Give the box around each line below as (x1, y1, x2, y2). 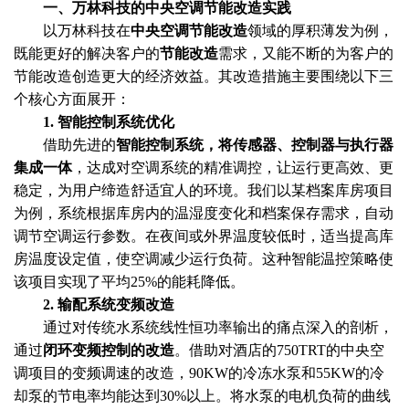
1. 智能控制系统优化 (43, 114, 174, 130)
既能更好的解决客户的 (14, 46, 160, 61)
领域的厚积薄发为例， (247, 23, 393, 38)
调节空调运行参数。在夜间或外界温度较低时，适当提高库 (14, 228, 393, 244)
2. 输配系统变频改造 (43, 297, 174, 312)
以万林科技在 (43, 23, 131, 38)
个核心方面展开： (14, 91, 131, 107)
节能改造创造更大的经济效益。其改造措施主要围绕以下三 (14, 68, 393, 84)
